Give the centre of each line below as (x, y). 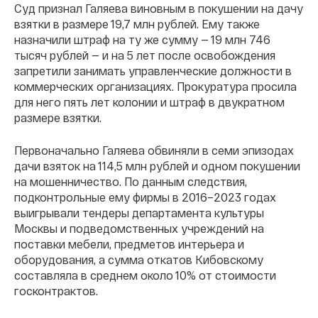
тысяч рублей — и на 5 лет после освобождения (145, 55)
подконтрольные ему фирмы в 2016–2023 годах (145, 197)
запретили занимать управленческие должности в (153, 70)
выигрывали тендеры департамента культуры (139, 212)
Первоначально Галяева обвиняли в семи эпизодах (154, 150)
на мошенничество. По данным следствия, (131, 181)
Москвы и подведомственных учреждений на (139, 228)
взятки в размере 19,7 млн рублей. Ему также (137, 23)
